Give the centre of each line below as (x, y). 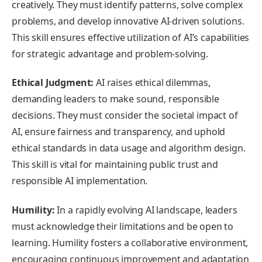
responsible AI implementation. (80, 181)
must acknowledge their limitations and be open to (123, 226)
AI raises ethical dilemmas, (152, 83)
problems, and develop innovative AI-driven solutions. (128, 21)
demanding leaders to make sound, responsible (116, 99)
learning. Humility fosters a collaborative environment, (130, 242)
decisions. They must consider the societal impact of (125, 116)
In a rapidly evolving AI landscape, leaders (146, 210)
